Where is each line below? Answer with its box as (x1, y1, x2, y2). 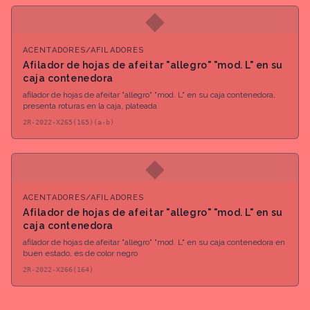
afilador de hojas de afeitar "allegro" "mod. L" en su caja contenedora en (23, 237, 285, 248)
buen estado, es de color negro (23, 248, 138, 259)
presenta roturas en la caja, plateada (23, 101, 157, 111)
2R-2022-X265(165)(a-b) (23, 118, 114, 127)
